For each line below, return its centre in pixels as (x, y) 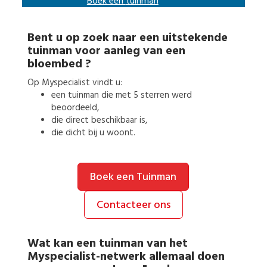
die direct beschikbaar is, (99, 120)
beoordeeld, (75, 108)
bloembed (56, 64)
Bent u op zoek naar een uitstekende (127, 38)
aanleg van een (144, 51)
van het (167, 243)
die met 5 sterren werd (146, 95)
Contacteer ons (133, 205)
